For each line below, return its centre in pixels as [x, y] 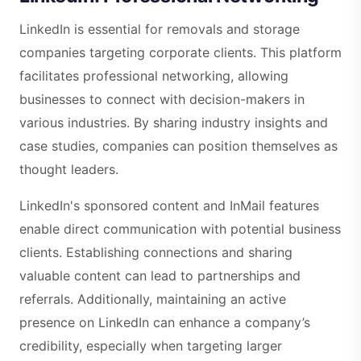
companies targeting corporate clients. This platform [180, 52]
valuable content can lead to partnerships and [160, 275]
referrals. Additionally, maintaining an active [153, 299]
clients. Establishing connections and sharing [156, 252]
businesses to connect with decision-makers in [162, 99]
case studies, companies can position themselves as [178, 145]
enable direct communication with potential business [180, 228]
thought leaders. [69, 169]
